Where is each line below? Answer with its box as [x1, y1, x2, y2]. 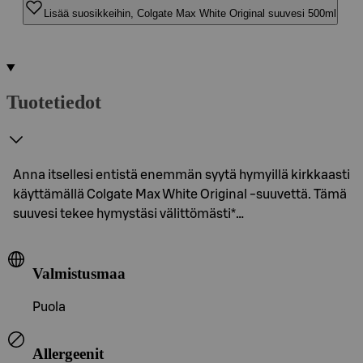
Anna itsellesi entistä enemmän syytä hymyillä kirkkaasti [13, 168, 350, 181]
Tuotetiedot [6, 91, 101, 113]
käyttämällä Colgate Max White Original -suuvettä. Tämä [13, 187, 347, 201]
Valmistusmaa [32, 264, 126, 282]
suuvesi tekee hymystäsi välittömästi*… [13, 207, 244, 220]
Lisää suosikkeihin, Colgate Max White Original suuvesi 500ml [44, 6, 336, 19]
